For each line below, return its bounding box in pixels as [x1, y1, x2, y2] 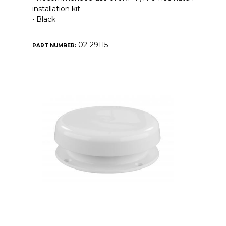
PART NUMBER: [32, 42, 76, 49]
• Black [32, 14, 55, 24]
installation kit [32, 4, 80, 13]
